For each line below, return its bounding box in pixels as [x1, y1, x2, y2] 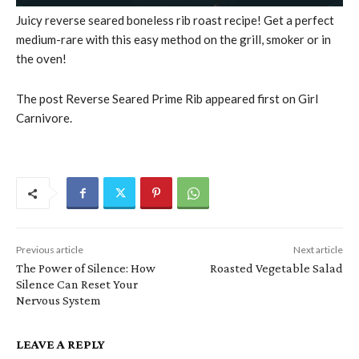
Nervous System [16, 293, 101, 308]
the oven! [16, 51, 67, 67]
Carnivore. [16, 111, 72, 126]
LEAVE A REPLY [16, 337, 105, 352]
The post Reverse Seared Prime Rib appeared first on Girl [16, 91, 318, 107]
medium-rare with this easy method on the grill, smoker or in [16, 32, 331, 47]
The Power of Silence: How [16, 261, 155, 276]
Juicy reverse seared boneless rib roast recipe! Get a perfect [16, 13, 334, 28]
